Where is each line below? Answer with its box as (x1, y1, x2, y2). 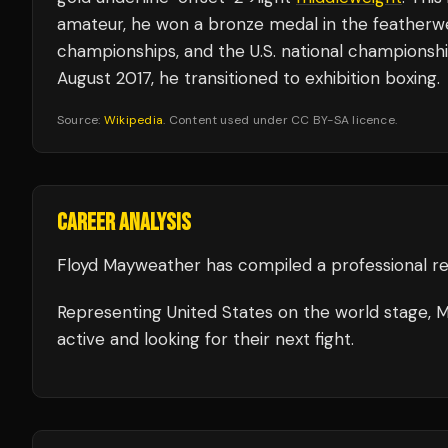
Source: (57, 112, 104, 128)
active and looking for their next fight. (57, 328, 354, 350)
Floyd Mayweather (57, 254, 201, 276)
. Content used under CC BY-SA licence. (163, 112, 398, 128)
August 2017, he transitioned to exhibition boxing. (57, 67, 440, 89)
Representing (57, 301, 167, 323)
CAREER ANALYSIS (57, 208, 191, 237)
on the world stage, (273, 301, 431, 323)
